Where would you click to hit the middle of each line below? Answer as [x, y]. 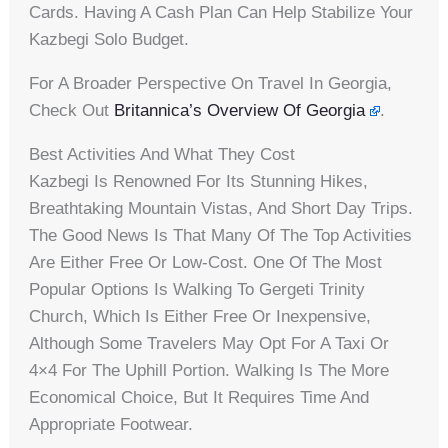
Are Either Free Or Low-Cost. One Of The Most [206, 262]
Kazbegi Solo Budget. [109, 39]
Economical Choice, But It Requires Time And [199, 397]
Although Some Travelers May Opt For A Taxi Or [209, 343]
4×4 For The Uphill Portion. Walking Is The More [209, 370]
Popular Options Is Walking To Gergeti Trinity [197, 289]
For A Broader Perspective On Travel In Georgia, [211, 83]
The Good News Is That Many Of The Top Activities [221, 235]
